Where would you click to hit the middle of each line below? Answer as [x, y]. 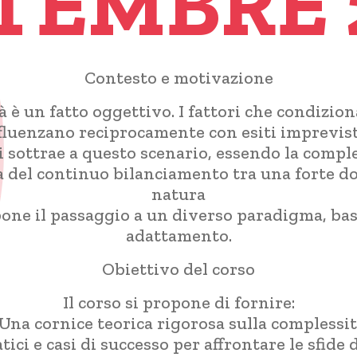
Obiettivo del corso [178, 269]
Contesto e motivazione [178, 78]
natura [178, 194]
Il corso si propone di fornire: [178, 303]
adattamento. [178, 236]
